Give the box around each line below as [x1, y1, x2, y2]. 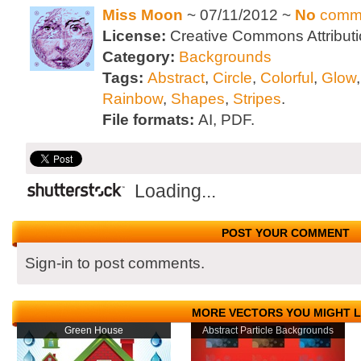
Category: [102, 48, 179, 65]
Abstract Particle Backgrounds [202, 325, 334, 336]
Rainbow [102, 90, 163, 107]
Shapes [171, 90, 225, 107]
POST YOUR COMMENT [222, 226, 351, 239]
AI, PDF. [198, 111, 255, 128]
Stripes [233, 90, 281, 107]
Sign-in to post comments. [25, 255, 205, 272]
